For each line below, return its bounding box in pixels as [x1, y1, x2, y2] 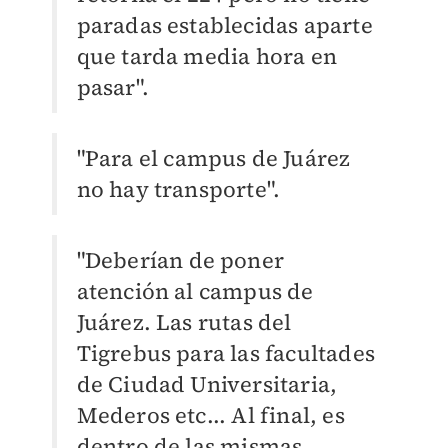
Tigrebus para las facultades [76, 337, 376, 368]
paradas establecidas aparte [76, 9, 373, 40]
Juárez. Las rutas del [76, 306, 292, 337]
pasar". [76, 71, 149, 102]
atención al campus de [76, 275, 314, 306]
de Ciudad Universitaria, [76, 368, 338, 399]
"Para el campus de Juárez [76, 142, 351, 173]
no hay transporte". [76, 173, 281, 204]
